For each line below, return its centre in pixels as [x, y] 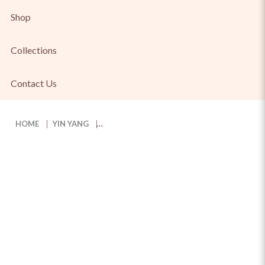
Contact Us [34, 83]
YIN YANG [71, 124]
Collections [34, 50]
